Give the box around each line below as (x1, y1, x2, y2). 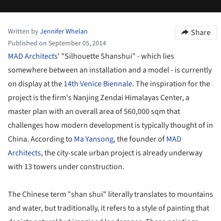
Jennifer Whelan (40, 27, 88, 37)
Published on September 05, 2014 (8, 38, 106, 49)
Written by (8, 27, 40, 37)
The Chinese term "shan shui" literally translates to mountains (8, 189, 213, 200)
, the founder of (113, 134, 166, 145)
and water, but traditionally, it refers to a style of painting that (8, 203, 209, 214)
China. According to (8, 134, 74, 145)
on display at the (8, 78, 64, 90)
